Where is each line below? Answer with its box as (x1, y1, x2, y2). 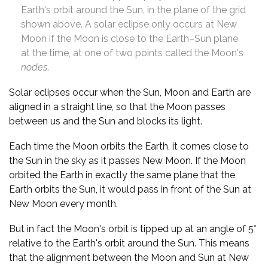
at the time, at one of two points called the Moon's (21, 47, 243, 59)
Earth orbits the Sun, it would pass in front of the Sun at (9, 184, 251, 196)
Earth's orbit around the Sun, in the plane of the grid (21, 4, 246, 16)
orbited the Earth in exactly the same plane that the (9, 169, 235, 181)
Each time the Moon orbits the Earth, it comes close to (9, 141, 249, 153)
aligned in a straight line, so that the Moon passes (9, 101, 226, 113)
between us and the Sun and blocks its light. (9, 115, 202, 127)
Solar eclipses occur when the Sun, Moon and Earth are (9, 87, 251, 99)
